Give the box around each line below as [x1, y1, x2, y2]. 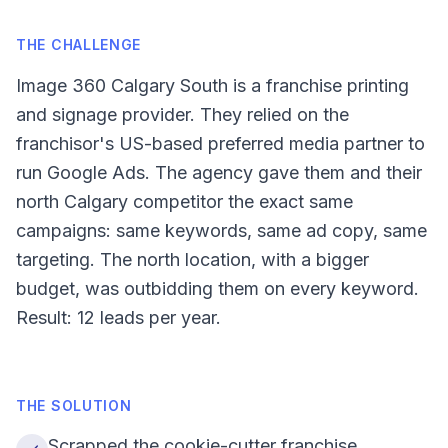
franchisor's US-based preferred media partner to [16, 133, 425, 154]
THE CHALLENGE [16, 36, 142, 53]
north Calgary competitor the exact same [16, 191, 353, 212]
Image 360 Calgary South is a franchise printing [16, 75, 409, 96]
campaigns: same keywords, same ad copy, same [16, 220, 427, 241]
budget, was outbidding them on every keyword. [16, 278, 419, 299]
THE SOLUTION [16, 397, 132, 414]
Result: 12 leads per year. [16, 307, 221, 328]
